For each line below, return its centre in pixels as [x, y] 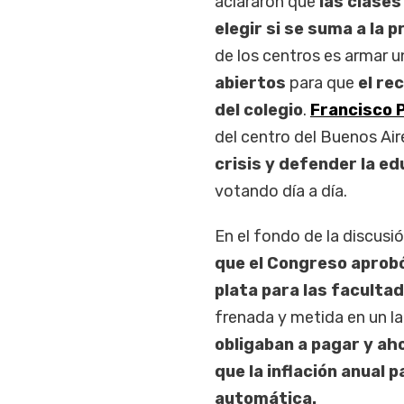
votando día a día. [280, 192]
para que [323, 83]
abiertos [252, 83]
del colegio [258, 110]
